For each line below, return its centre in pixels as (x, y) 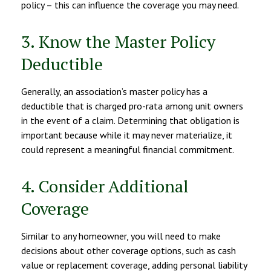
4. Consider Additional (105, 186)
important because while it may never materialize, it (127, 135)
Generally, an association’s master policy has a (114, 92)
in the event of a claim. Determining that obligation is (130, 121)
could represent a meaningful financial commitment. (128, 150)
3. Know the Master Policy (118, 42)
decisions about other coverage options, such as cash (129, 251)
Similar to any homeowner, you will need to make (121, 236)
